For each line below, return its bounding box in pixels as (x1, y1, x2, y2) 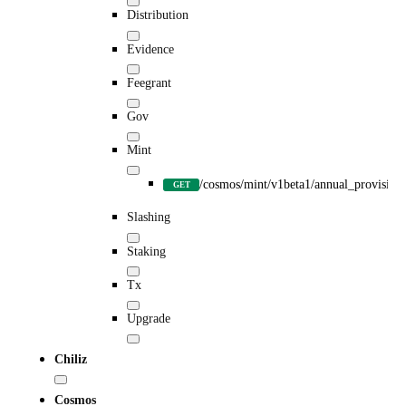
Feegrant (127, 74, 171, 90)
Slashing (127, 209, 170, 225)
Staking (127, 243, 166, 258)
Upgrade (127, 310, 170, 325)
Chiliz (54, 352, 87, 367)
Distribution (127, 7, 188, 23)
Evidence (127, 41, 174, 56)
